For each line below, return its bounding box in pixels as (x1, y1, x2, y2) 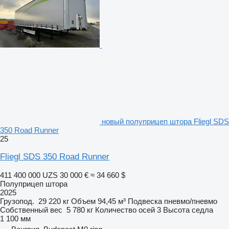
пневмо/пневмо (164, 196, 217, 205)
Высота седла (163, 205, 213, 214)
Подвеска (128, 196, 162, 205)
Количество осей (95, 205, 155, 214)
